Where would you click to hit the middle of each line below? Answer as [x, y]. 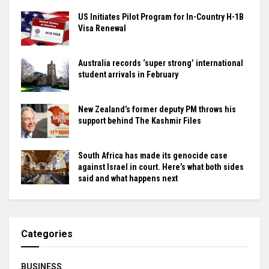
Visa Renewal [102, 28]
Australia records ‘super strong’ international [161, 63]
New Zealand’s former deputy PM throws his [157, 110]
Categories [47, 234]
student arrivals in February [128, 74]
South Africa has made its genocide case [153, 156]
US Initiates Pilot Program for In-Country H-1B [161, 17]
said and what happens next [128, 179]
